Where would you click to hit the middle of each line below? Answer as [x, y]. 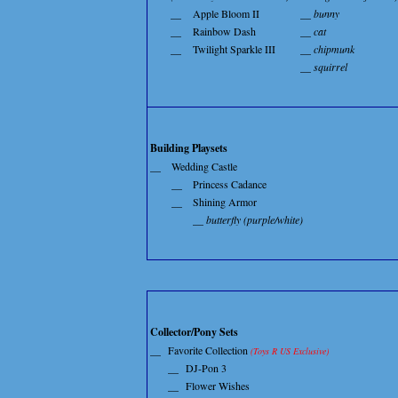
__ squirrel [324, 67]
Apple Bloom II [226, 14]
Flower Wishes [218, 386]
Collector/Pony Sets [194, 332]
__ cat [313, 32]
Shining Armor [225, 202]
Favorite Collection [209, 350]
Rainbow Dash [224, 32]
